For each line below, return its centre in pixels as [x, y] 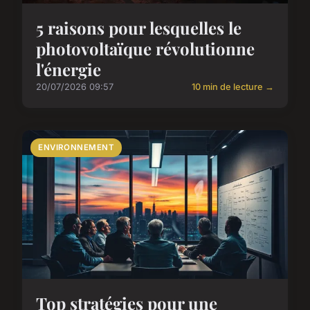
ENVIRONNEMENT [76, 148]
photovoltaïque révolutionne [145, 49]
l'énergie [69, 70]
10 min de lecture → [233, 87]
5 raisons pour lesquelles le [139, 28]
